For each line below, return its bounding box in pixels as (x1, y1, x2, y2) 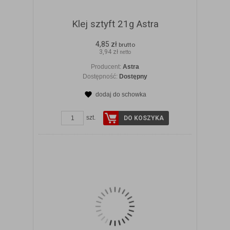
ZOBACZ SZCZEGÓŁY (83, 100, 160, 109)
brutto (118, 41, 135, 49)
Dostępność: (83, 73, 119, 81)
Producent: (91, 63, 123, 71)
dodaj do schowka (95, 91, 146, 99)
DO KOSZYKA (124, 114, 164, 122)
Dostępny (119, 73, 147, 81)
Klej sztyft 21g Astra (71, 18, 159, 30)
